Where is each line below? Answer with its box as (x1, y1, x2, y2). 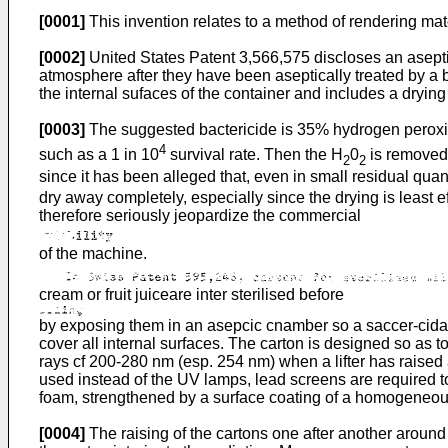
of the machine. (39, 244, 147, 262)
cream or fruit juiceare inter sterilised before (39, 285, 344, 303)
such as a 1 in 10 (39, 146, 159, 164)
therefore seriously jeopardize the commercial (39, 206, 361, 224)
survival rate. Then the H (166, 146, 343, 164)
